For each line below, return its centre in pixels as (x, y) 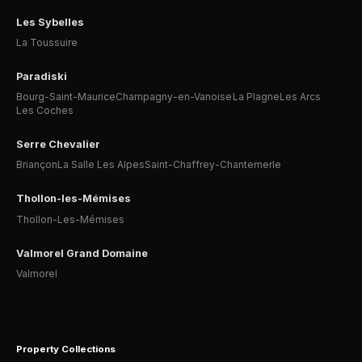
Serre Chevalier (58, 145)
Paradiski (42, 76)
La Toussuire (47, 42)
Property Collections (66, 349)
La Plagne (256, 97)
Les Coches (45, 111)
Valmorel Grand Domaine (82, 253)
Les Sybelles (50, 22)
